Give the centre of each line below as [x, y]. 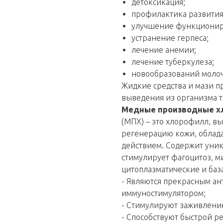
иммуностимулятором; [164, 193]
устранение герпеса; [170, 38]
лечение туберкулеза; [173, 61]
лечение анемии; [164, 50]
